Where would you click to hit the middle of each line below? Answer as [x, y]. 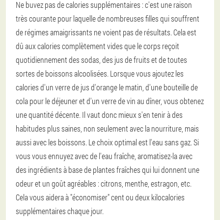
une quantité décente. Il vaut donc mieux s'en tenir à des [99, 114]
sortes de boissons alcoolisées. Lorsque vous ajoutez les [100, 73]
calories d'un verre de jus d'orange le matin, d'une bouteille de [107, 87]
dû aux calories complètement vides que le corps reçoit [97, 46]
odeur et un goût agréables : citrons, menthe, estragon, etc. [104, 183]
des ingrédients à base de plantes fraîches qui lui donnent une [108, 169]
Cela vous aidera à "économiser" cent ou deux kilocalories [100, 197]
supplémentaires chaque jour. [60, 211]
